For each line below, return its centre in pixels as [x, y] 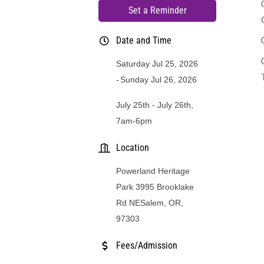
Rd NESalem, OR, [150, 202]
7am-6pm [134, 121]
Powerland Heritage [153, 171]
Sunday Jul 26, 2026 [159, 79]
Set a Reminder [157, 10]
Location [133, 147]
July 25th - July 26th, [155, 105]
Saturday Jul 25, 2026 [157, 63]
